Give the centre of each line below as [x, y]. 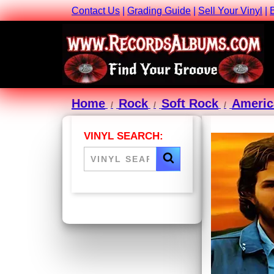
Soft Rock [190, 104]
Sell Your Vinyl [230, 11]
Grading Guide [159, 11]
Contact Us [96, 11]
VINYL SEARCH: [124, 136]
